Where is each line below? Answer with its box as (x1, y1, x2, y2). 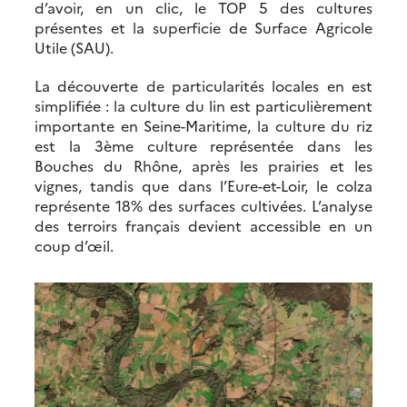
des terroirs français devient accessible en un (35, 214, 372, 235)
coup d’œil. (35, 234, 114, 255)
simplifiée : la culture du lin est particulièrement (35, 94, 372, 115)
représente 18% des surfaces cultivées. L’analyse (35, 194, 372, 215)
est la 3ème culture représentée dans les (35, 134, 372, 155)
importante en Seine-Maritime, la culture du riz (35, 114, 372, 135)
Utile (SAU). (35, 36, 114, 57)
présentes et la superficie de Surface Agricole (35, 16, 372, 37)
